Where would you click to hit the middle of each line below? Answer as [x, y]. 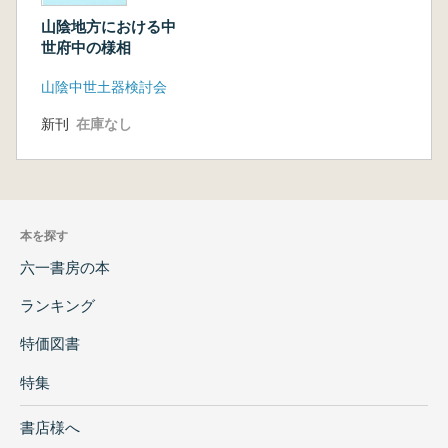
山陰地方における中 [108, 26]
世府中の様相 [86, 47]
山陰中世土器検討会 [104, 86]
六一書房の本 [65, 267]
